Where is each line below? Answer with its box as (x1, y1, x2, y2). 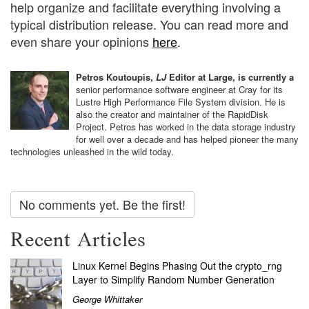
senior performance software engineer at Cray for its (76, 83, 283, 97)
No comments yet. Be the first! (19, 195, 186, 214)
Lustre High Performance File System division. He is (76, 95, 286, 109)
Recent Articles (10, 220, 146, 261)
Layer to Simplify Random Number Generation (72, 272, 275, 286)
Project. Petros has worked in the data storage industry (76, 120, 296, 134)
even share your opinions (10, 32, 152, 51)
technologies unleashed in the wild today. (10, 145, 174, 159)
